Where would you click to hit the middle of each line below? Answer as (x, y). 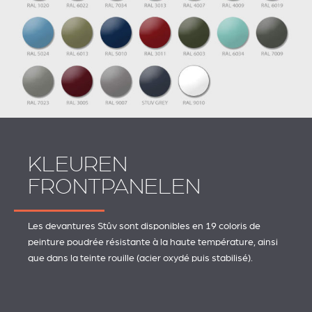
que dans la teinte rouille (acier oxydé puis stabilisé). (140, 258)
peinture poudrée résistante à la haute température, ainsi (153, 242)
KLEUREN (78, 164)
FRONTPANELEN (114, 187)
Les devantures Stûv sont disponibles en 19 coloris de (144, 226)
